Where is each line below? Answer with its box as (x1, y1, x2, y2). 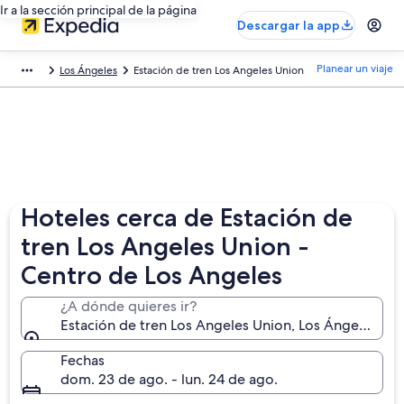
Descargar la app (237, 17, 340, 33)
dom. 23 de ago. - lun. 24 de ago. (60, 370, 279, 389)
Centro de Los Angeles (21, 260, 283, 290)
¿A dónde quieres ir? (60, 297, 197, 316)
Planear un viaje (317, 61, 393, 76)
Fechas (60, 351, 106, 370)
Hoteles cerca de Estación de (21, 202, 353, 233)
